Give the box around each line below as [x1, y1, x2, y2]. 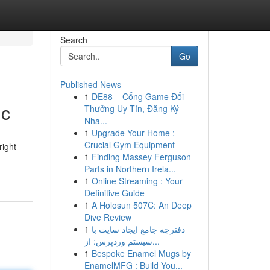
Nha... [84, 115, 107, 127]
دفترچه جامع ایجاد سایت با [91, 223, 185, 235]
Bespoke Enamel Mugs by [91, 247, 191, 259]
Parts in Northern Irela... [84, 163, 176, 175]
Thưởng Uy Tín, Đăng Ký [84, 102, 179, 115]
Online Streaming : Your [91, 175, 183, 187]
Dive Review [84, 211, 131, 223]
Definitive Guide [84, 187, 145, 199]
